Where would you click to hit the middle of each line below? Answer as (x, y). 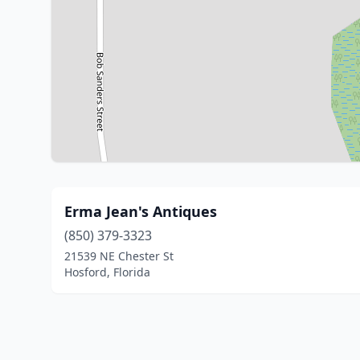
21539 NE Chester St (119, 256)
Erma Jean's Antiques (141, 211)
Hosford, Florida (107, 272)
